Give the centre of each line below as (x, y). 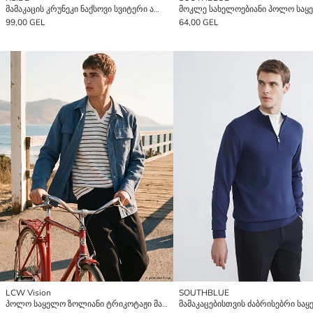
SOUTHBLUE (204, 293)
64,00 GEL (199, 22)
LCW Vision (28, 293)
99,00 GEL (26, 22)
